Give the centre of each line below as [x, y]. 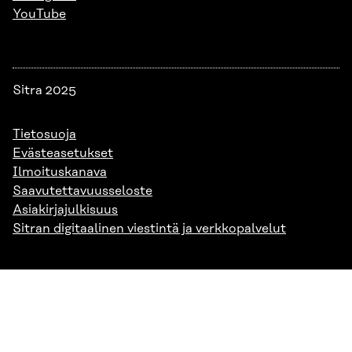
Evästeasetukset [63, 153]
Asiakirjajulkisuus [65, 210]
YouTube [39, 14]
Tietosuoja [44, 134]
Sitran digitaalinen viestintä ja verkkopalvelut [149, 229]
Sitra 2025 [44, 90]
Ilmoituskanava [60, 172]
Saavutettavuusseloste [82, 191]
